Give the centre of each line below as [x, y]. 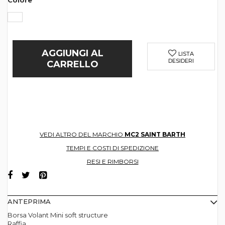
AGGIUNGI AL [72, 53]
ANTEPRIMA [29, 201]
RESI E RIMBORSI [113, 161]
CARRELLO [72, 64]
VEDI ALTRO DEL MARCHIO [82, 134]
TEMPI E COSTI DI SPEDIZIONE [113, 148]
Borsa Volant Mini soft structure [58, 215]
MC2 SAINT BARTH [155, 134]
